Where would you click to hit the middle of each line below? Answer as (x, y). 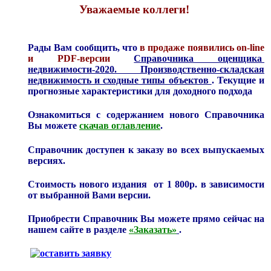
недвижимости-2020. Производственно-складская (146, 70)
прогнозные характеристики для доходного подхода (140, 91)
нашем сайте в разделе (78, 230)
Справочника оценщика (199, 59)
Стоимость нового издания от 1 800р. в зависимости (146, 184)
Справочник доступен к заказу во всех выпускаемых (146, 149)
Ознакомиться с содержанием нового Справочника (146, 115)
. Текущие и (238, 80)
